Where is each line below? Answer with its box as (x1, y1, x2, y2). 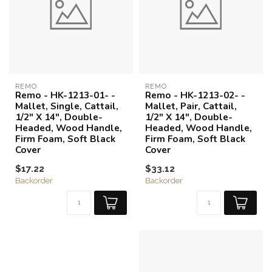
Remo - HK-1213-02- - (145, 89, 245, 101)
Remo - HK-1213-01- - (15, 89, 115, 101)
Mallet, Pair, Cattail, (145, 100, 237, 112)
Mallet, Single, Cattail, (15, 100, 118, 112)
